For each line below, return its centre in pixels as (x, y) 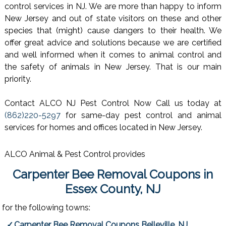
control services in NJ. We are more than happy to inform (113, 7)
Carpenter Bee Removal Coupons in (113, 174)
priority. (18, 79)
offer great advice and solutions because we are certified (113, 43)
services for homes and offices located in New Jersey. (103, 128)
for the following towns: (46, 207)
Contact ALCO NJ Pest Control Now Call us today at (113, 103)
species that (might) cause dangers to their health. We (113, 31)
